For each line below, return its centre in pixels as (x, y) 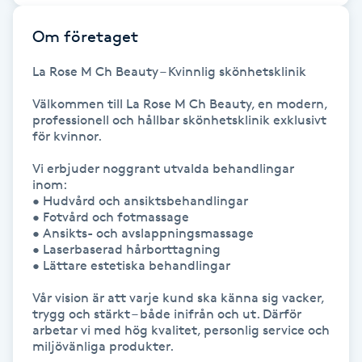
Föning (30, 16)
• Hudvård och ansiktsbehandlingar (140, 200)
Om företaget (85, 36)
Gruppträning (52, 352)
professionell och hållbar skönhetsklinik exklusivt (179, 120)
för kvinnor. (67, 136)
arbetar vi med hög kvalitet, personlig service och (181, 330)
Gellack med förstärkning (87, 216)
